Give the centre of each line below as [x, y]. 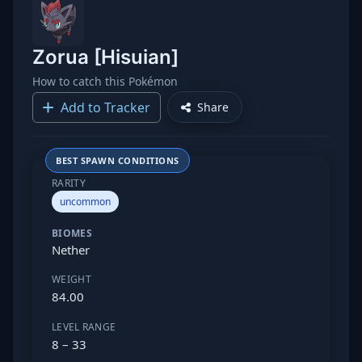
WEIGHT [72, 279]
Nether [71, 250]
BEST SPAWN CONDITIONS [118, 160]
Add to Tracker [105, 107]
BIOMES [72, 233]
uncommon [85, 202]
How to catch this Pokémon [105, 81]
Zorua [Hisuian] [105, 57]
